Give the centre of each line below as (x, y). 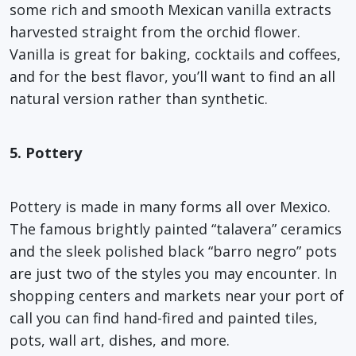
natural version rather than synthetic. (139, 98)
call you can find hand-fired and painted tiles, (164, 317)
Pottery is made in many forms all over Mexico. (170, 206)
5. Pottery (46, 152)
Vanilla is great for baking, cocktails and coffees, (175, 54)
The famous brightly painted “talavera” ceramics (176, 228)
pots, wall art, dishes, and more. (120, 340)
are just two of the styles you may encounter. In (173, 273)
